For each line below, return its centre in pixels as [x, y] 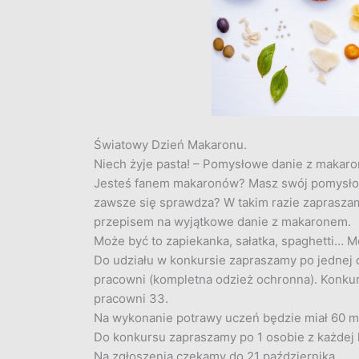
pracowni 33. [131, 299]
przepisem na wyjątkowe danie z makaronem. [222, 222]
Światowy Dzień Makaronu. [170, 145]
